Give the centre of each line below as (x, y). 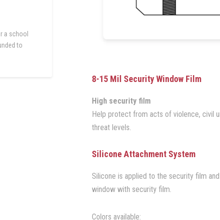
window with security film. (131, 189)
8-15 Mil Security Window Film (146, 79)
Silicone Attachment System (143, 154)
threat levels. (111, 128)
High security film (121, 101)
